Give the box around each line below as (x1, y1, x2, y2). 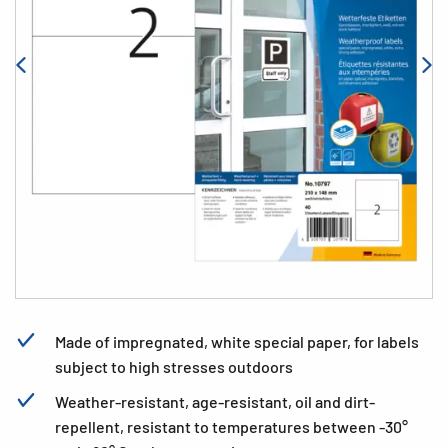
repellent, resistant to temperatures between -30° (55, 417, 408, 436)
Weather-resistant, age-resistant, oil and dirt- (55, 392, 375, 411)
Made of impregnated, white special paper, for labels (55, 332, 419, 351)
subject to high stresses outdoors (55, 357, 293, 376)
